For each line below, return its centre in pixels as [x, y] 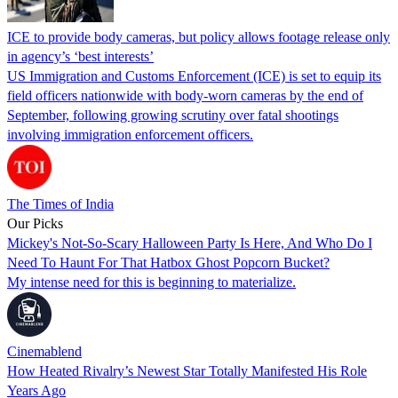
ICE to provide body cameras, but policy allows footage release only [199, 36]
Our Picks [35, 223]
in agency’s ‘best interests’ [80, 56]
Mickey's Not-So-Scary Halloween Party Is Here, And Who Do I [190, 243]
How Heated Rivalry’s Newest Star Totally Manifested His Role [187, 370]
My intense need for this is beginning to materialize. [151, 282]
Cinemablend [44, 351]
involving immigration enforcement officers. [130, 134]
